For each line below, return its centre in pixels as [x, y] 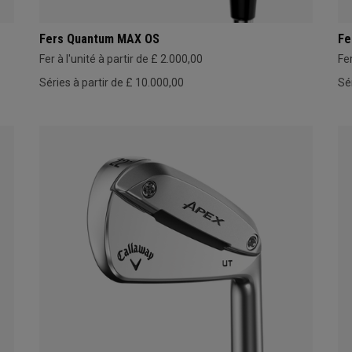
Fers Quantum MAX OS [99, 38]
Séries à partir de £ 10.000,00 [111, 82]
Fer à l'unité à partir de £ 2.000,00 [121, 59]
